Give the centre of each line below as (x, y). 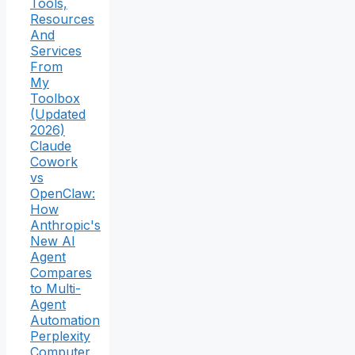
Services (56, 51)
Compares (61, 273)
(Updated (58, 115)
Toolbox (55, 99)
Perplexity (60, 336)
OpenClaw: (63, 194)
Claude (51, 146)
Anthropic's (65, 225)
